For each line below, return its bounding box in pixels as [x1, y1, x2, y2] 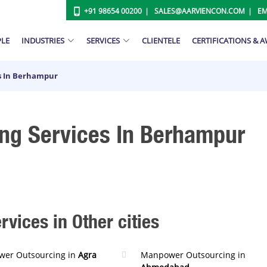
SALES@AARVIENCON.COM [154, 6, 245, 16]
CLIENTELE [142, 35, 180, 46]
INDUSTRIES [21, 35, 64, 46]
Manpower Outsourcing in [141, 249, 246, 260]
